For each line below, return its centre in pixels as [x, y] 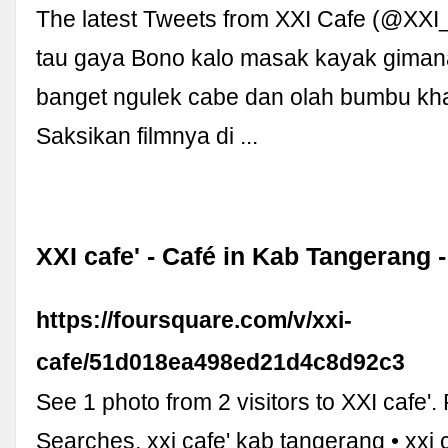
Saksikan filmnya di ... [147, 135]
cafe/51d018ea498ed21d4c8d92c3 [221, 361]
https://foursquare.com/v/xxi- [194, 319]
